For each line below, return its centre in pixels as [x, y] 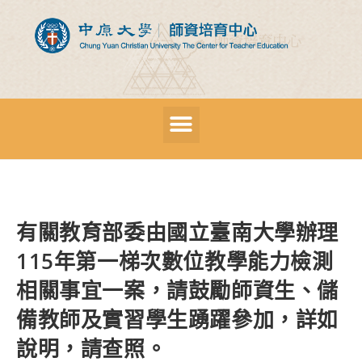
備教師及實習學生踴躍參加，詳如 [178, 319]
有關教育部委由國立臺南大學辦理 [177, 232]
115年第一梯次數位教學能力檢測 [175, 261]
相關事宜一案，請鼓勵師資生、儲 [178, 290]
